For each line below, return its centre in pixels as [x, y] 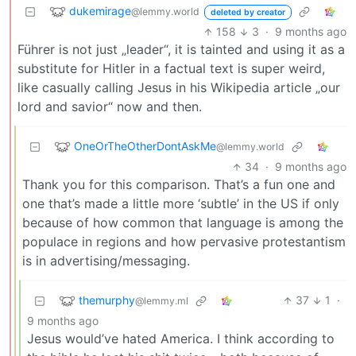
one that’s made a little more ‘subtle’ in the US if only [181, 204]
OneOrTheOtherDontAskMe [145, 145]
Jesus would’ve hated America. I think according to [181, 339]
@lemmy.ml [162, 300]
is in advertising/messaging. [106, 261]
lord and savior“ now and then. [110, 107]
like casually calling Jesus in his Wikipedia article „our [179, 88]
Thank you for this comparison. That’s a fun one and [179, 185]
